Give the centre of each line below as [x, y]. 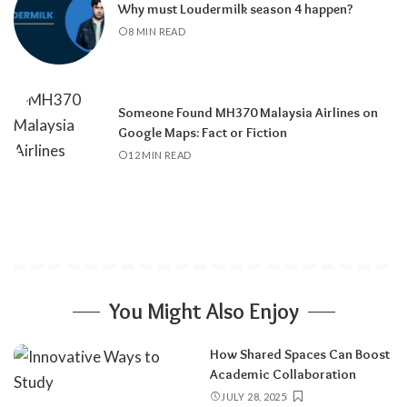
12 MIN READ [160, 154]
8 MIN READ [157, 31]
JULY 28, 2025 [254, 397]
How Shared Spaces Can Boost [300, 355]
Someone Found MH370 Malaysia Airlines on [248, 112]
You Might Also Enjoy [203, 312]
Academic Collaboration [283, 375]
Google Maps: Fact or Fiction [203, 132]
